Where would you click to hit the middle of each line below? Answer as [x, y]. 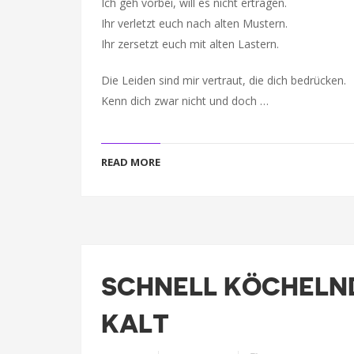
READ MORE [131, 162]
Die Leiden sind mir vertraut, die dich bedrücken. [224, 80]
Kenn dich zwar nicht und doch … [185, 101]
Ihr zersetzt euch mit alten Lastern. [190, 44]
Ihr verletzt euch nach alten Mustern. [194, 23]
